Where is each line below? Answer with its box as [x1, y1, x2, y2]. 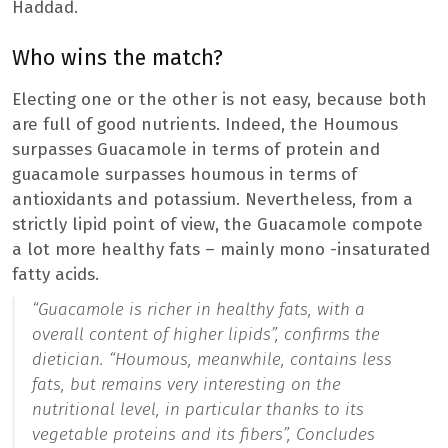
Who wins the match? [12, 45, 223, 72]
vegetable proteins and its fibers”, [32, 424, 296, 446]
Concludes [296, 424, 375, 446]
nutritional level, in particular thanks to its [32, 399, 364, 421]
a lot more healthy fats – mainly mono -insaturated [12, 239, 430, 261]
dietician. [32, 349, 109, 371]
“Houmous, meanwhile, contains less [109, 349, 392, 371]
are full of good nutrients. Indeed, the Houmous [12, 114, 398, 136]
